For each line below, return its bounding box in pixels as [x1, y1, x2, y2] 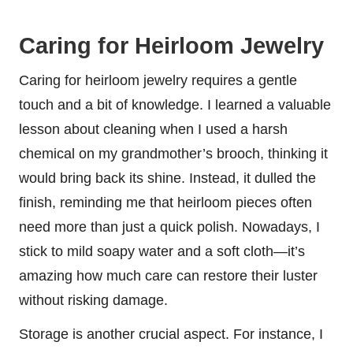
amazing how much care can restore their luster [19, 267, 318, 284]
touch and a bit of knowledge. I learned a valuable [19, 96, 331, 113]
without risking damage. [19, 292, 168, 308]
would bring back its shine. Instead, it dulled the [19, 169, 316, 186]
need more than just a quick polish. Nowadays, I [19, 218, 320, 235]
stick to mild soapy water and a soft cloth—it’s [19, 243, 305, 259]
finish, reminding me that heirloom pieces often [19, 194, 312, 210]
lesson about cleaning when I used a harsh [19, 121, 288, 137]
